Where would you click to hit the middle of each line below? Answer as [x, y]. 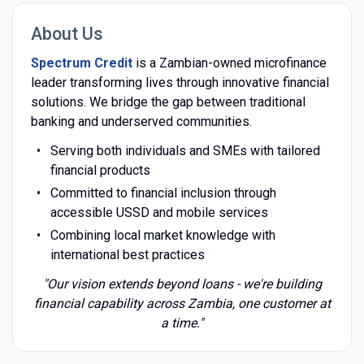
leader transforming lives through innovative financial [180, 82]
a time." [182, 323]
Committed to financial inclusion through [163, 193]
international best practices [127, 254]
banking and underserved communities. [141, 121]
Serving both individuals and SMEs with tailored [185, 150]
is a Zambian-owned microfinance [229, 63]
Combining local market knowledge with [162, 235]
